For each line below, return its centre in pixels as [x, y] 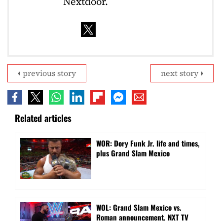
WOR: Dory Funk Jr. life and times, [148, 143]
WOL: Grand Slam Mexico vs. [139, 207]
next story [180, 73]
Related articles [43, 118]
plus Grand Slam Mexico [133, 153]
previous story [49, 73]
